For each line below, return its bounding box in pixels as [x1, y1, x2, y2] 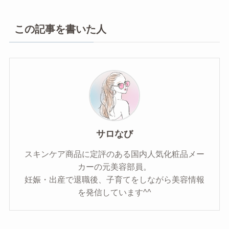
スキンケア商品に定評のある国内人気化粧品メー [25, 149, 204, 158]
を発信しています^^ [78, 187, 151, 197]
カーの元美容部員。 [78, 162, 151, 171]
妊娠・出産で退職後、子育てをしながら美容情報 [25, 174, 204, 184]
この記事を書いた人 [14, 24, 106, 35]
